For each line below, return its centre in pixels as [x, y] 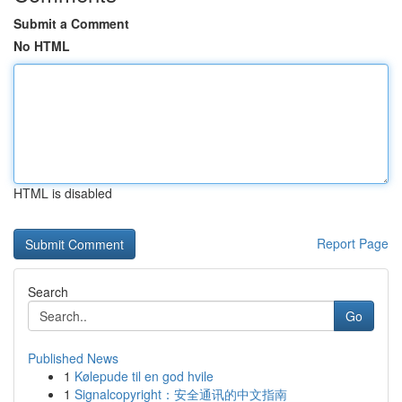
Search [48, 292]
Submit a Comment [71, 23]
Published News [73, 358]
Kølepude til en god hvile [144, 376]
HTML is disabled [63, 193]
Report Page [353, 243]
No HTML [42, 46]
